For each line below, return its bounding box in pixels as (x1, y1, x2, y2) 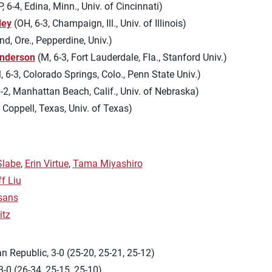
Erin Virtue (24, 158, 69, 169)
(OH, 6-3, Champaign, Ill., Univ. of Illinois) (11, 18, 186, 29)
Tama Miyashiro (72, 158, 143, 169)
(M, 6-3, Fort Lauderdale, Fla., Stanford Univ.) (35, 52, 227, 63)
